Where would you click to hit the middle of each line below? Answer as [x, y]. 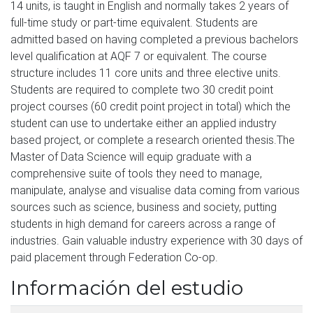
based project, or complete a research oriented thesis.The [153, 140]
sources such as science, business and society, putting [144, 207]
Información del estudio [127, 288]
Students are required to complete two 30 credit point [142, 89]
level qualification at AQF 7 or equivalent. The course [139, 56]
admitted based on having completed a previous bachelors [154, 39]
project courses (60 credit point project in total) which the [151, 106]
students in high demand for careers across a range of [143, 224]
